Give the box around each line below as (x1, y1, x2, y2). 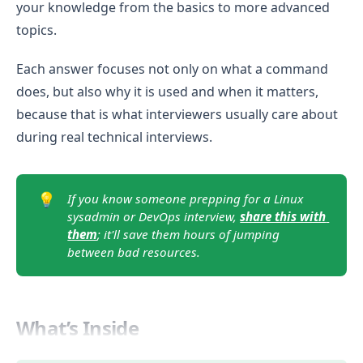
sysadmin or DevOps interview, (67, 207, 241, 224)
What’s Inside (16, 314, 139, 341)
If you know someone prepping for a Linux (67, 190, 304, 207)
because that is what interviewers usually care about (16, 105, 338, 123)
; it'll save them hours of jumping (97, 225, 280, 242)
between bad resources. (67, 243, 201, 260)
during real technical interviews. (16, 127, 212, 146)
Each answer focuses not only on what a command (16, 59, 328, 78)
